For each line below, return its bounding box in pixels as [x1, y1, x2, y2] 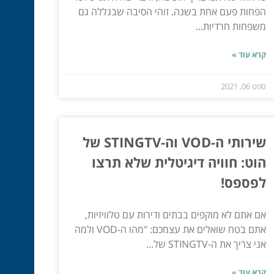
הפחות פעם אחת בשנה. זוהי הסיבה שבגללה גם [78, 4, 266, 18]
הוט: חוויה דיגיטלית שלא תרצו [91, 152, 266, 171]
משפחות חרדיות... [195, 19, 266, 33]
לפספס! [220, 172, 266, 191]
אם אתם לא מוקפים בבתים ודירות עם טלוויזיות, [84, 207, 266, 221]
